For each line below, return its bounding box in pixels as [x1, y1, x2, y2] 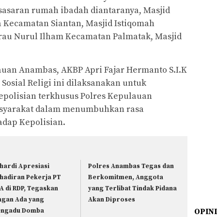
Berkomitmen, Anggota [88, 173, 164, 181]
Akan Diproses [88, 195, 136, 203]
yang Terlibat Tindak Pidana [88, 184, 177, 192]
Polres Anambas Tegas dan [88, 162, 174, 170]
